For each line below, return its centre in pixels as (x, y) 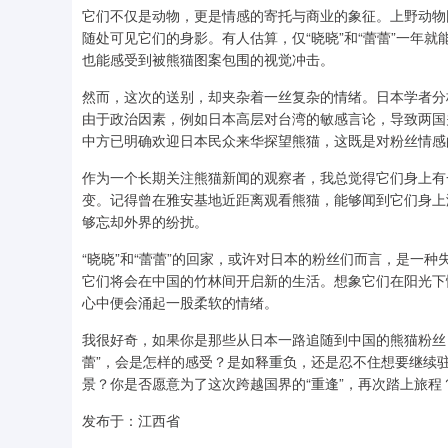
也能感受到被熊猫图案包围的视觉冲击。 (208, 59)
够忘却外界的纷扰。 (145, 221)
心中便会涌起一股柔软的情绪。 (180, 302)
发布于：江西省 (131, 420)
